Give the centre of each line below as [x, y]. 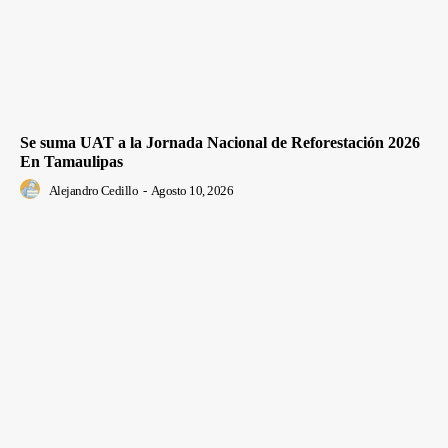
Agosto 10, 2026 [191, 190]
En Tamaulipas [71, 161]
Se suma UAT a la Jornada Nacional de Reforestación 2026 [220, 142]
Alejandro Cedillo [93, 190]
